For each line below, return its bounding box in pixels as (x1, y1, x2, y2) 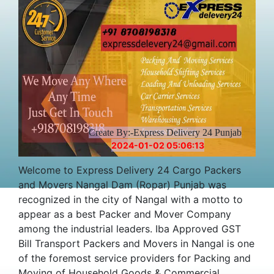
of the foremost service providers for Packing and (18, 251, 251, 264)
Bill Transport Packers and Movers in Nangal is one (18, 237, 254, 250)
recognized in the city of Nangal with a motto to (18, 193, 243, 206)
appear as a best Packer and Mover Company (18, 207, 231, 220)
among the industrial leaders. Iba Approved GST (18, 222, 241, 235)
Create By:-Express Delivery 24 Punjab (88, 127, 242, 138)
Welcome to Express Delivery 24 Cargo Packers (18, 163, 241, 176)
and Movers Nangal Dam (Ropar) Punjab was (18, 178, 226, 191)
